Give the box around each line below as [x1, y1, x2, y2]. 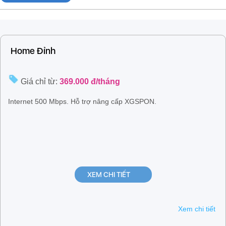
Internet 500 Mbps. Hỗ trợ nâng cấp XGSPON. [8, 98, 156, 106]
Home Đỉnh [17, 45, 55, 56]
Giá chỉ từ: [21, 77, 60, 86]
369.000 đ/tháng [60, 77, 120, 86]
